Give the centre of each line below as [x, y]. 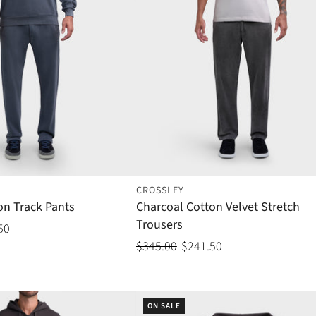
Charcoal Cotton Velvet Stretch [218, 207]
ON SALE [164, 306]
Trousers [159, 225]
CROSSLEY [160, 191]
